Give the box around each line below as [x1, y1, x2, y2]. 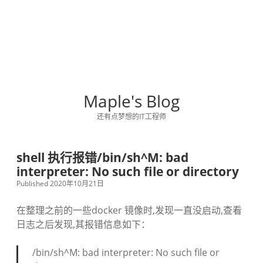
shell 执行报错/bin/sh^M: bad [16, 149, 188, 166]
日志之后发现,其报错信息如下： [16, 218, 150, 231]
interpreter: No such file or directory [16, 163, 239, 180]
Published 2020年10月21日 [16, 178, 104, 188]
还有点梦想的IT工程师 [97, 112, 166, 122]
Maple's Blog [83, 90, 180, 112]
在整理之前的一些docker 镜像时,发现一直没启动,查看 [16, 204, 242, 217]
